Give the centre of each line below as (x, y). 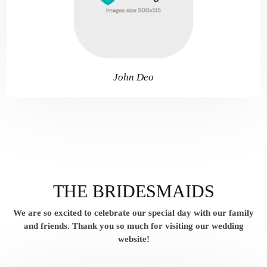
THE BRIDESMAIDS (133, 191)
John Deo (133, 77)
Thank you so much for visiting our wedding (158, 226)
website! (133, 239)
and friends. (48, 226)
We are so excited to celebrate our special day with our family (133, 213)
